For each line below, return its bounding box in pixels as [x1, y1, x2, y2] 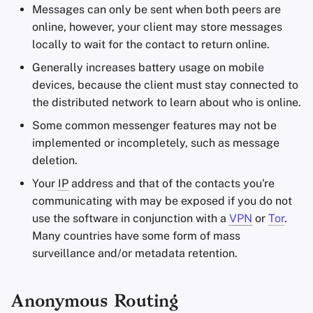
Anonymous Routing [11, 293, 178, 311]
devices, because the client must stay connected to [32, 78, 298, 92]
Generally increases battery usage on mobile [32, 61, 264, 74]
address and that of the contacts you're [68, 177, 275, 190]
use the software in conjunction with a [32, 212, 229, 225]
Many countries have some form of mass [32, 229, 240, 242]
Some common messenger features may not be [32, 119, 277, 132]
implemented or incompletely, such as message [32, 136, 279, 150]
